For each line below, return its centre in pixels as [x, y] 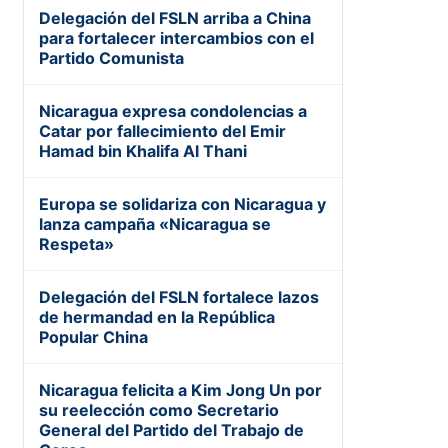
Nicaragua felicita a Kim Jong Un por [180, 390]
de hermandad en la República [157, 317]
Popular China [93, 337]
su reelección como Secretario [159, 410]
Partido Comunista [111, 58]
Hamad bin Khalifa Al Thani [143, 151]
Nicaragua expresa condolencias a [173, 111]
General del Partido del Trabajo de [171, 430]
